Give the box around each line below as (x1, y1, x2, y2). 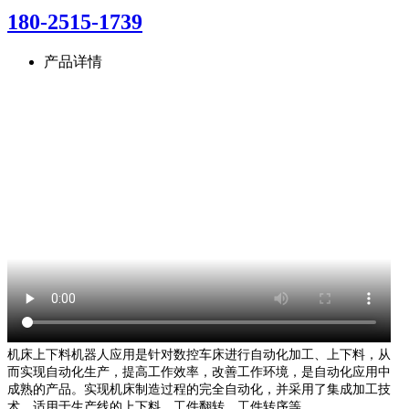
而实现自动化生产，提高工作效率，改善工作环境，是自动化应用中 (7, 365, 391, 380)
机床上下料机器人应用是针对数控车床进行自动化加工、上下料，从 (7, 348, 391, 362)
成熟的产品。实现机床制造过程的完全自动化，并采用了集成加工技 (7, 383, 391, 397)
